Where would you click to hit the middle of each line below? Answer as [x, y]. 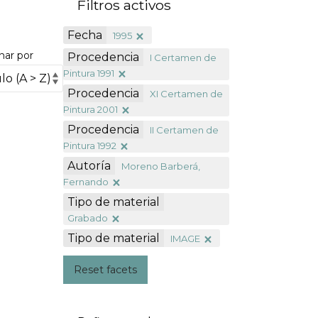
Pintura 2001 [90, 109]
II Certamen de [184, 130]
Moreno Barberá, [160, 166]
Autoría [89, 165]
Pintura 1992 [89, 145]
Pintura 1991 [88, 73]
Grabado [87, 218]
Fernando [86, 181]
